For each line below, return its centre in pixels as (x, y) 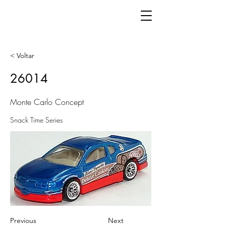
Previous (23, 220)
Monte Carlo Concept (47, 102)
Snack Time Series (36, 120)
